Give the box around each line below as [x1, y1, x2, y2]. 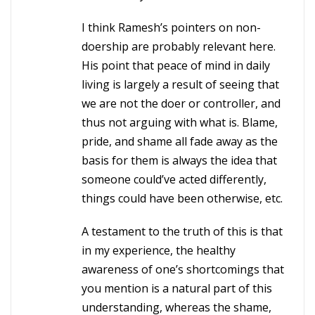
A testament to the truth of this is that [82, 224, 283, 239]
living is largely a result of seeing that [82, 77, 279, 92]
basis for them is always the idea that [82, 153, 277, 168]
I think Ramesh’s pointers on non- [82, 20, 261, 35]
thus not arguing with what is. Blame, [82, 115, 278, 130]
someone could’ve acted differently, [82, 172, 266, 187]
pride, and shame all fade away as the [82, 134, 278, 149]
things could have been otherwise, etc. [82, 191, 283, 206]
